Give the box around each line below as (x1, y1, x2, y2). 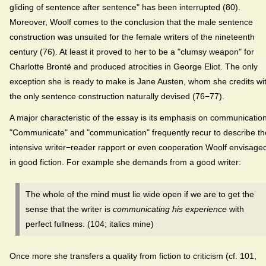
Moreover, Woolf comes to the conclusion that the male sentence (9, 17, 253, 27)
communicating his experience (113, 204, 227, 214)
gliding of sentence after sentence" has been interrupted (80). (9, 2, 240, 12)
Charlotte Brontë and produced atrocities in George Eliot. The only (9, 62, 258, 72)
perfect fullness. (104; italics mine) (26, 219, 154, 229)
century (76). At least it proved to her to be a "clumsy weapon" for (9, 47, 254, 57)
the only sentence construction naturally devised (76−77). (9, 91, 224, 102)
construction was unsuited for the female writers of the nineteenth (9, 32, 255, 42)
